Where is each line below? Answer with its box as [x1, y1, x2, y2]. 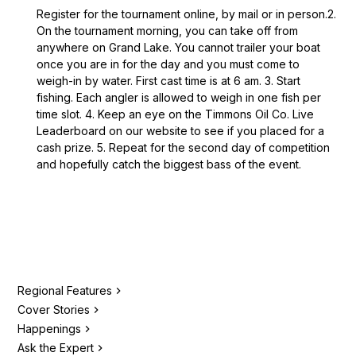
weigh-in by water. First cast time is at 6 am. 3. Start [37, 73, 301, 87]
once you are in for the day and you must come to [37, 56, 300, 71]
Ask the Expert [17, 340, 95, 354]
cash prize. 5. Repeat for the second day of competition [37, 140, 331, 154]
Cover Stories [17, 302, 91, 316]
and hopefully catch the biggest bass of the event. [37, 157, 302, 171]
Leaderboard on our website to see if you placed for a [37, 123, 325, 137]
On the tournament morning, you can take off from [37, 23, 299, 37]
